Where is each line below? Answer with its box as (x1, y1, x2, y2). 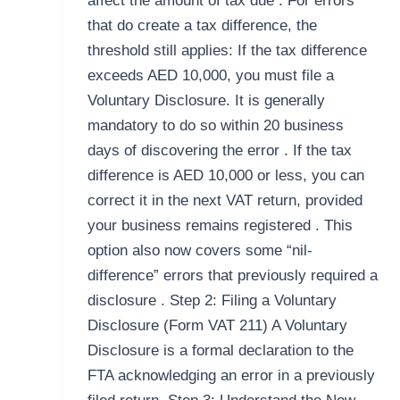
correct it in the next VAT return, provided (87, 192, 362, 210)
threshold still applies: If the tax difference (87, 42, 367, 60)
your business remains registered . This (87, 217, 353, 235)
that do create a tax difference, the (87, 17, 317, 35)
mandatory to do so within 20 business (87, 117, 344, 135)
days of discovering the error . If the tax (87, 142, 352, 160)
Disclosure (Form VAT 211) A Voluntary (87, 317, 347, 335)
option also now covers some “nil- (87, 242, 312, 260)
